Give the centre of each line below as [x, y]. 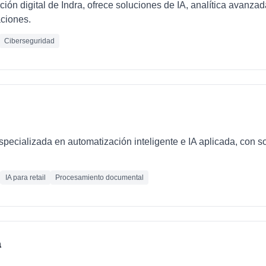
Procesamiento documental [99, 178]
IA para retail [26, 178]
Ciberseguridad [29, 41]
